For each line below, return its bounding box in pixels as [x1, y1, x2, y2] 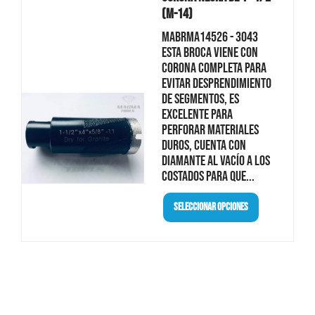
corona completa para [161, 59, 266, 77]
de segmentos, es [161, 90, 239, 108]
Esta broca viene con [161, 44, 258, 61]
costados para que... [161, 167, 255, 185]
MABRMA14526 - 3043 [161, 28, 258, 46]
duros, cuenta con [161, 136, 246, 154]
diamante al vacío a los [161, 152, 270, 169]
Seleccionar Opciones [173, 200, 248, 214]
